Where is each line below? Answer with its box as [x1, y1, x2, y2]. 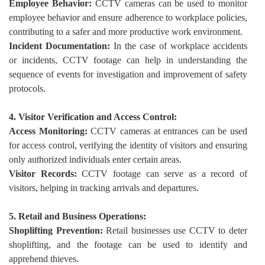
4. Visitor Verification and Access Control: [9, 112, 177, 122]
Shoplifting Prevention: [9, 225, 106, 235]
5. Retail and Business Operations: [9, 211, 146, 221]
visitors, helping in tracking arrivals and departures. [9, 183, 199, 193]
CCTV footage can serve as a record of [76, 169, 248, 179]
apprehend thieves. [9, 254, 79, 264]
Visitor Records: [9, 169, 77, 179]
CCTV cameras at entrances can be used [87, 126, 247, 136]
